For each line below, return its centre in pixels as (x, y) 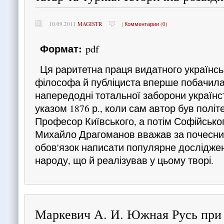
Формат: (61, 48)
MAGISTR (90, 24)
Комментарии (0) (146, 24)
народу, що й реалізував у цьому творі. (124, 160)
